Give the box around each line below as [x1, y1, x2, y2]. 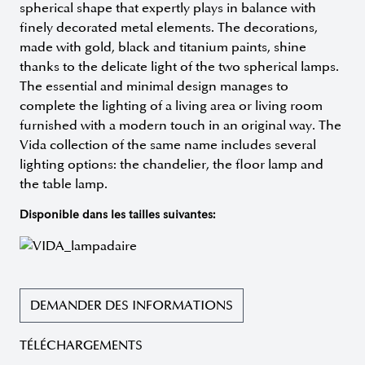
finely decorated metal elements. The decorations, [20, 19, 318, 36]
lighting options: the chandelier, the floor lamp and [20, 156, 323, 173]
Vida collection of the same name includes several [20, 136, 316, 153]
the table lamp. [20, 175, 108, 192]
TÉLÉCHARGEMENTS [20, 336, 143, 354]
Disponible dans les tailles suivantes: [20, 207, 216, 222]
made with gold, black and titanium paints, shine [20, 38, 306, 55]
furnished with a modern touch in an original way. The [20, 117, 341, 134]
